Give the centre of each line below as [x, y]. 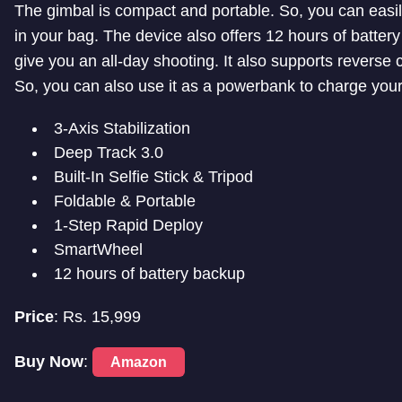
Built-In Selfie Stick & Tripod [153, 176]
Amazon [139, 362]
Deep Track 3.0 [109, 152]
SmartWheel [98, 249]
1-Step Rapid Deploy [128, 225]
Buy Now [49, 361]
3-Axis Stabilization [122, 128]
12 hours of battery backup [149, 273]
